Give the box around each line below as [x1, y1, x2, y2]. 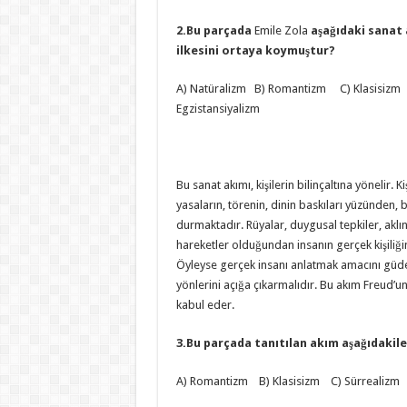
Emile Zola [253, 24, 311, 37]
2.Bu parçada [175, 24, 254, 37]
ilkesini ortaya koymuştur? [175, 44, 335, 57]
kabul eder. [175, 298, 234, 312]
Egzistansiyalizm [175, 102, 260, 115]
